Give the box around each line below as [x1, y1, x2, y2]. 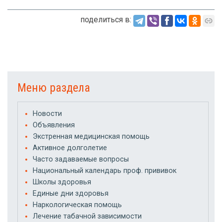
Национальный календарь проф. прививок [33, 166, 176, 175]
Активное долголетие [33, 143, 107, 152]
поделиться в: [80, 14, 131, 24]
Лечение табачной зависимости [33, 212, 142, 221]
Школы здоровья [33, 177, 91, 186]
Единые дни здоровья [33, 189, 109, 198]
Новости [33, 109, 62, 118]
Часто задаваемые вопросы [33, 155, 129, 164]
